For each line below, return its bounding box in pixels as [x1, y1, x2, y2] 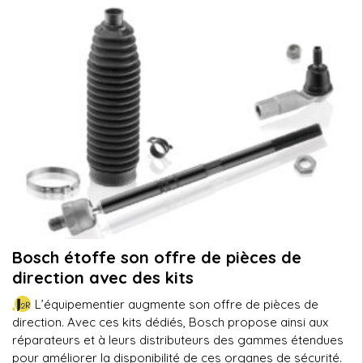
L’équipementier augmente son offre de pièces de [34, 297, 318, 312]
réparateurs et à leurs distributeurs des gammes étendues [12, 332, 344, 348]
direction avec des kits [12, 267, 194, 288]
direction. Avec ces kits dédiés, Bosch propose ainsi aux [12, 314, 328, 330]
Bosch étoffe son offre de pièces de [12, 247, 301, 267]
